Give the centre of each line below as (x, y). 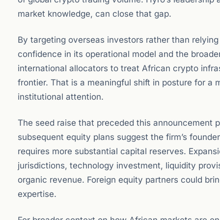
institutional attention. (61, 97)
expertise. (37, 194)
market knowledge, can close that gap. (95, 14)
